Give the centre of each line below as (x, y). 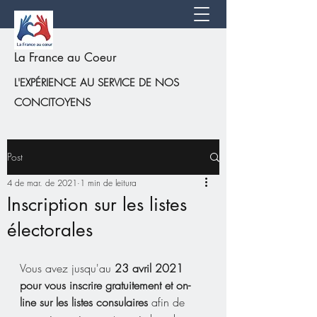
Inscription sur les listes (97, 204)
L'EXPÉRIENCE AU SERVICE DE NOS (97, 83)
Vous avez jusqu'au (67, 268)
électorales (50, 230)
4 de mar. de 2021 (42, 183)
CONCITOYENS (52, 103)
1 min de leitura (108, 183)
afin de (168, 302)
